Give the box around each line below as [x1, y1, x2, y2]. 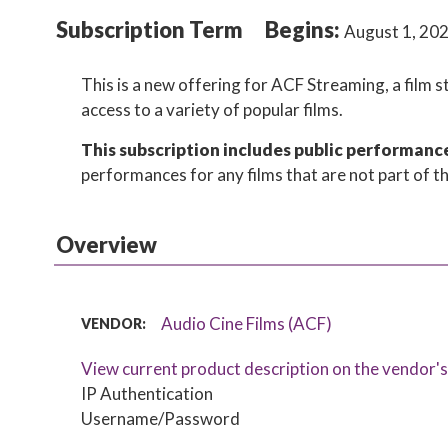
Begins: [264, 16, 344, 43]
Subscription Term [55, 16, 243, 43]
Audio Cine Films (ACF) [161, 313, 333, 334]
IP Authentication [81, 383, 214, 404]
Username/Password [81, 408, 241, 429]
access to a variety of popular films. [81, 99, 344, 120]
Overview [55, 231, 157, 258]
